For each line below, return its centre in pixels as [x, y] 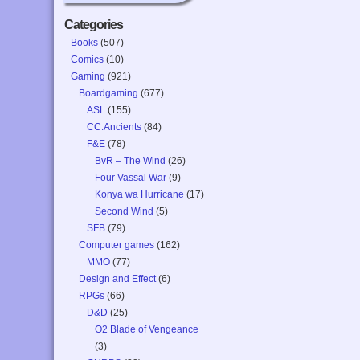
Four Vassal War [131, 178]
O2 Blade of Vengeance [147, 329]
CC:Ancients [115, 127]
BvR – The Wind [131, 161]
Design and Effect [118, 279]
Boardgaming [109, 93]
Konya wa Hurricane [140, 194]
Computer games [117, 245]
